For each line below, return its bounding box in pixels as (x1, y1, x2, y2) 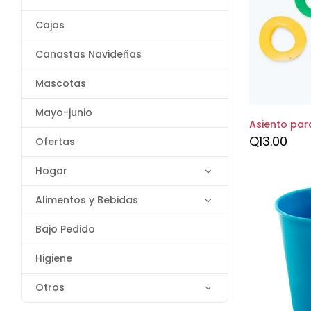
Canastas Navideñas (35, 47, 142, 61)
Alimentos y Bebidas (35, 193, 138, 207)
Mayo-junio (35, 106, 92, 119)
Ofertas (35, 135, 75, 149)
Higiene (35, 251, 72, 265)
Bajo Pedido (35, 222, 95, 236)
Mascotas (35, 76, 86, 90)
